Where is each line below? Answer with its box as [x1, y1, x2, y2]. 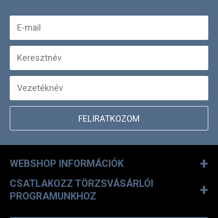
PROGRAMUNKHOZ [10, 190, 96, 202]
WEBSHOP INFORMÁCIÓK [10, 158, 124, 169]
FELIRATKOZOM [78, 113, 140, 124]
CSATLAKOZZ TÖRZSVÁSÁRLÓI [10, 178, 153, 189]
